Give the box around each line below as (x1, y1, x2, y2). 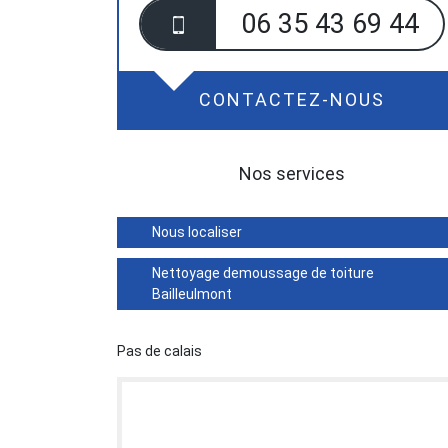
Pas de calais (117, 343, 202, 359)
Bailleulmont (152, 286, 232, 302)
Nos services (239, 163, 345, 184)
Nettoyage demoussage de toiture (152, 265, 374, 281)
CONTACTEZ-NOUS (199, 89, 385, 110)
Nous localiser (152, 224, 242, 240)
